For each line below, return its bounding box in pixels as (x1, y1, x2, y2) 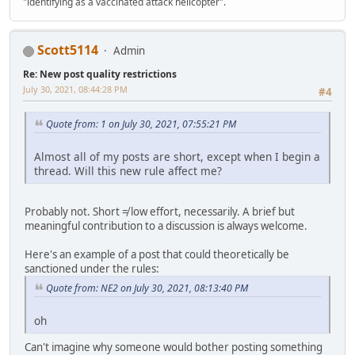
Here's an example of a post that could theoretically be (25, 246, 289, 261)
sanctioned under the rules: (25, 261, 159, 276)
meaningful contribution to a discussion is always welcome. (25, 218, 307, 233)
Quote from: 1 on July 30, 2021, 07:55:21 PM (46, 117, 236, 132)
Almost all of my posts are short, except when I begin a (34, 148, 320, 164)
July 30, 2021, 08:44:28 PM (23, 82, 128, 95)
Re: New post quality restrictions (23, 67, 177, 81)
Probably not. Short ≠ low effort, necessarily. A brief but (25, 204, 295, 219)
